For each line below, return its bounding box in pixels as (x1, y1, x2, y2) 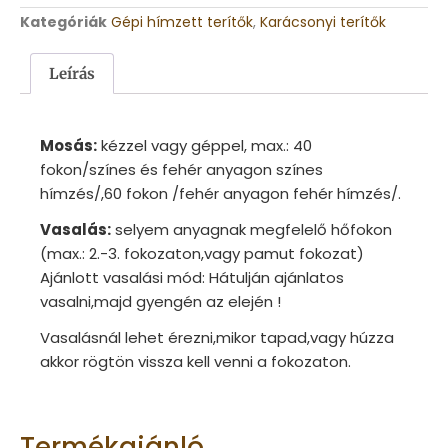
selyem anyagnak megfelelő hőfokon (111, 219, 392, 241)
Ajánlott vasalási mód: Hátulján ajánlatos (40, 267, 344, 289)
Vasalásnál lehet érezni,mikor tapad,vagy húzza (40, 327, 394, 349)
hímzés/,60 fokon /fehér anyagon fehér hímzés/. (40, 183, 401, 205)
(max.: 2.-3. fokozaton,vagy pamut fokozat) (40, 243, 364, 265)
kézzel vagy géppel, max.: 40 (97, 135, 312, 157)
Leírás (49, 64, 95, 84)
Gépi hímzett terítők (111, 12, 253, 33)
